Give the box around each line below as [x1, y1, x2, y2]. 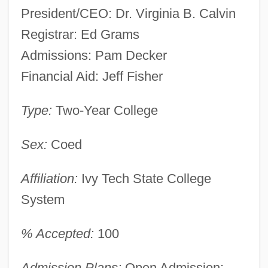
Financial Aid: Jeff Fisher [20, 68, 163, 84]
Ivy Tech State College [77, 170, 211, 186]
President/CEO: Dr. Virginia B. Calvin [20, 5, 236, 21]
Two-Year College [51, 102, 158, 118]
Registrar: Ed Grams [20, 26, 139, 42]
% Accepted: [20, 226, 94, 241]
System [20, 191, 65, 207]
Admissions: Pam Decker [20, 47, 167, 63]
